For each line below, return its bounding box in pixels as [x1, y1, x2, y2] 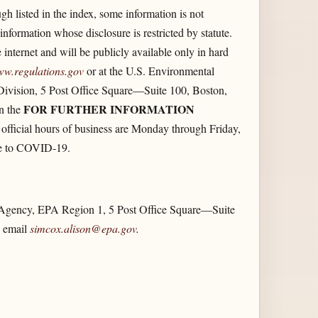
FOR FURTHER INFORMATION [23, 101, 194, 118]
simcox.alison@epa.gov [29, 220, 136, 236]
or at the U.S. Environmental [83, 63, 214, 79]
